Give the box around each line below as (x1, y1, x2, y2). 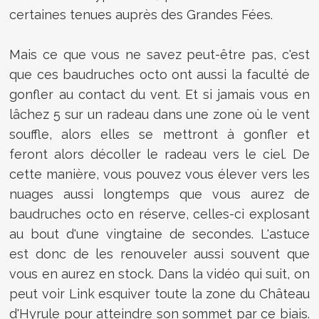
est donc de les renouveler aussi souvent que (9, 246, 310, 261)
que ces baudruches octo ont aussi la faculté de (9, 66, 310, 82)
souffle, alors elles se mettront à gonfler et (9, 126, 310, 142)
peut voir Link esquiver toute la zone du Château (9, 286, 310, 301)
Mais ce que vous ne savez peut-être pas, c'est (9, 46, 310, 62)
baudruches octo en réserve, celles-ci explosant (9, 206, 310, 221)
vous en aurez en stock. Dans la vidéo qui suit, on (9, 266, 310, 281)
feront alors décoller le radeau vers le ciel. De (9, 146, 310, 162)
